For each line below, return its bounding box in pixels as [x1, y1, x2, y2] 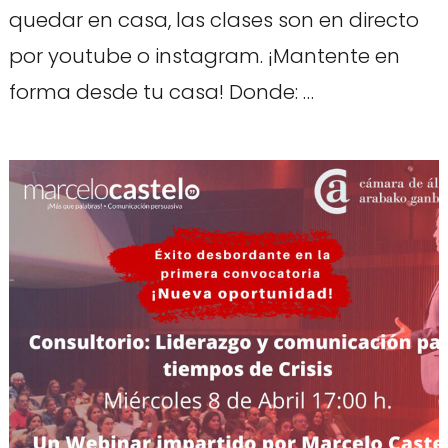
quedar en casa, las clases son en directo [8, 6, 419, 35]
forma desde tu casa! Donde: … [8, 78, 314, 107]
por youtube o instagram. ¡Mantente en [8, 42, 400, 71]
